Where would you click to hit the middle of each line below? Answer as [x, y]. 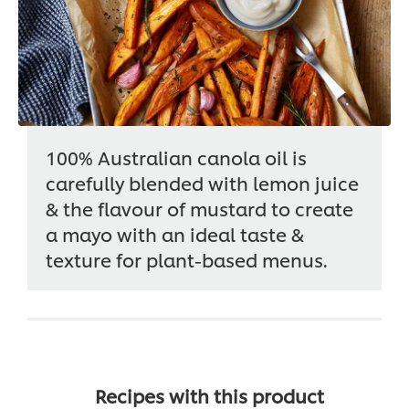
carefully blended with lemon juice [202, 183]
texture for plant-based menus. [186, 260]
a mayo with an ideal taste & [175, 234]
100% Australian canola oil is [176, 157]
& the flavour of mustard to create [199, 209]
